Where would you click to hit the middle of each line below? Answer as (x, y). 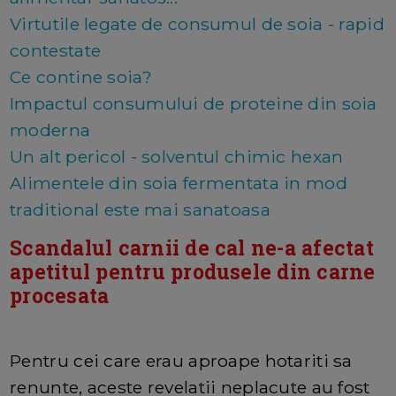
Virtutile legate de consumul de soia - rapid (197, 23)
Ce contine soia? (81, 76)
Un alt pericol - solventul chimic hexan (177, 156)
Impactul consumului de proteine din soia (194, 103)
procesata (60, 295)
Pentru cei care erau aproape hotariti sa (181, 360)
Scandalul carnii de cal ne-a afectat (192, 247)
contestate (56, 50)
